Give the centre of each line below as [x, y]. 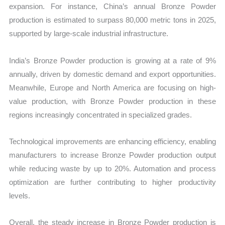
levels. [20, 195]
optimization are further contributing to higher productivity [113, 182]
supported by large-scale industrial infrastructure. [89, 34]
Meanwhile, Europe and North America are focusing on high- [113, 87]
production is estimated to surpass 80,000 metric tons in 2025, [113, 20]
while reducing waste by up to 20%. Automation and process [113, 168]
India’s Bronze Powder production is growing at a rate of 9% [113, 60]
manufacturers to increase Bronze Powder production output [113, 155]
